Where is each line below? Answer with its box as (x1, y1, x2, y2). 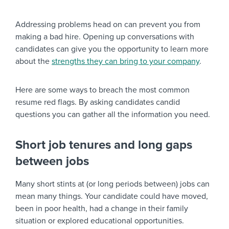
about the (15, 56, 52, 67)
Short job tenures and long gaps (15, 138, 192, 153)
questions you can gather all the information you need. (15, 109, 210, 120)
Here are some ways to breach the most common (15, 85, 190, 96)
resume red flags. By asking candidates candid (15, 97, 180, 108)
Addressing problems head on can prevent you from (15, 19, 200, 30)
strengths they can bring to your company (52, 56, 199, 67)
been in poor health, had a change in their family (15, 203, 188, 214)
